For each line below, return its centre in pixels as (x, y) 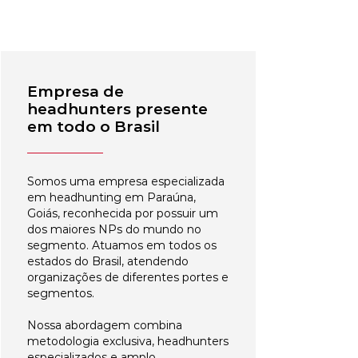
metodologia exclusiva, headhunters (128, 341)
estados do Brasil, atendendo (108, 261)
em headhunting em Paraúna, (111, 197)
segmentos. (61, 293)
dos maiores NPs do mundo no (114, 229)
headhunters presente (117, 109)
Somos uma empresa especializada (126, 181)
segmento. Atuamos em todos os (122, 245)
